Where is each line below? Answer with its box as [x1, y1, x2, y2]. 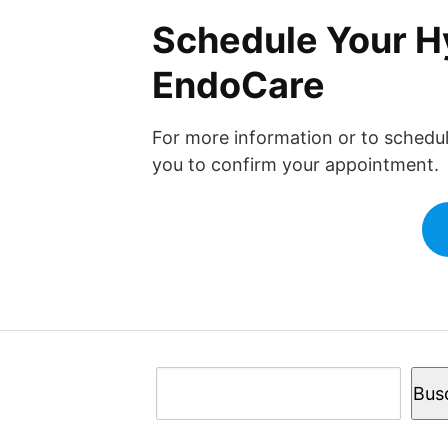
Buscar [155, 367, 216, 388]
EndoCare [152, 62, 325, 107]
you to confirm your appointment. [152, 153, 439, 175]
